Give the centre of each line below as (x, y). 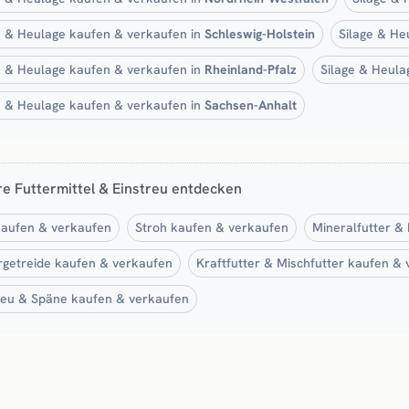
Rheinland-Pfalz (251, 69)
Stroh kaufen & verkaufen (212, 227)
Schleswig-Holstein (260, 33)
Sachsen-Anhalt (251, 105)
